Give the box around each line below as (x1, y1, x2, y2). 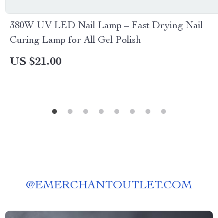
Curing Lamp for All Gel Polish (10, 36, 141, 46)
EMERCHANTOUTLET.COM (35, 180, 192, 192)
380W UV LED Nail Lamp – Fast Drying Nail (10, 21, 203, 31)
